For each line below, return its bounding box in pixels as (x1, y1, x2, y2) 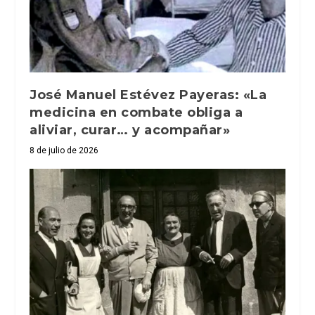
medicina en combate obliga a (30, 105, 243, 121)
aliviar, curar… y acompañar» (30, 122, 231, 139)
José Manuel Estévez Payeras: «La (30, 87, 267, 103)
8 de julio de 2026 (30, 146, 99, 156)
